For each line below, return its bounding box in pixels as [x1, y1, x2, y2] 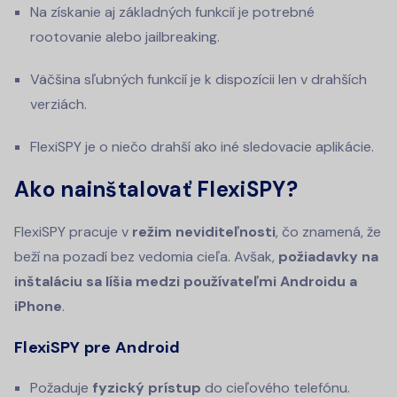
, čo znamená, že [276, 222, 381, 241]
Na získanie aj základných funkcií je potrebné [30, 2, 315, 21]
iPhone [14, 296, 62, 315]
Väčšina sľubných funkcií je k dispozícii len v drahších [30, 69, 367, 89]
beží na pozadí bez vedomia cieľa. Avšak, [14, 246, 278, 266]
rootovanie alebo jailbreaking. [30, 27, 220, 46]
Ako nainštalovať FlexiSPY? [14, 175, 298, 203]
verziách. [30, 94, 87, 113]
